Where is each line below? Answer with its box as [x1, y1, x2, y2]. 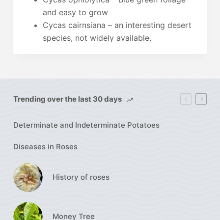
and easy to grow [42, 7, 108, 17]
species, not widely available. [42, 33, 151, 43]
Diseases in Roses [13, 142, 78, 151]
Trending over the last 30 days [13, 94, 122, 104]
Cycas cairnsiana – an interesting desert [42, 20, 192, 30]
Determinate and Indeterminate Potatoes [13, 120, 160, 130]
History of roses [52, 172, 110, 182]
